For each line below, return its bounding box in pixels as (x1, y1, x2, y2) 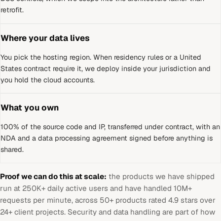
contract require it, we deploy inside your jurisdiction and (22, 64, 211, 73)
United (180, 52, 201, 62)
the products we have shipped (107, 171, 215, 181)
